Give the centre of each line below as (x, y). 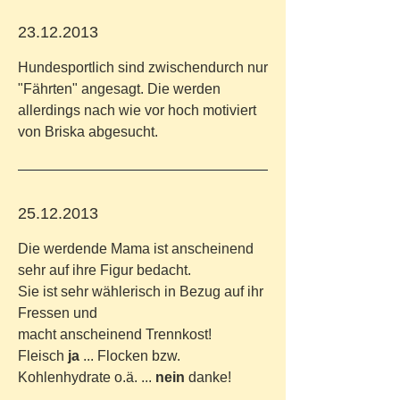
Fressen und (58, 313)
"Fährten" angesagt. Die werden (119, 89)
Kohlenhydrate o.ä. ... (87, 377)
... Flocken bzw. (132, 356)
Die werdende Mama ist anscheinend (136, 249)
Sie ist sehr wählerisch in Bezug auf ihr (141, 292)
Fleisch (43, 356)
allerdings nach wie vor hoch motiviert (137, 110)
